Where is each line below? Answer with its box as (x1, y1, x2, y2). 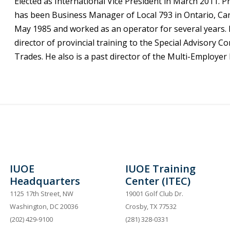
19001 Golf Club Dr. (125, 189, 184, 199)
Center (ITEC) (125, 174, 191, 188)
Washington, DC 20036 (9, 202, 78, 212)
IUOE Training (125, 162, 196, 176)
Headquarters (9, 174, 80, 188)
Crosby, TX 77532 (125, 202, 177, 212)
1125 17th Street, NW (9, 189, 73, 199)
